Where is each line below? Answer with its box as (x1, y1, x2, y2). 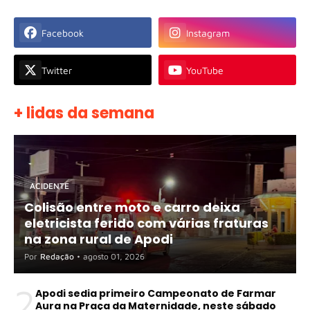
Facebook (42, 26, 84, 39)
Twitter (42, 64, 72, 76)
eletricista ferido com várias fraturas (24, 215, 268, 232)
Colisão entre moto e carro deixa (24, 199, 240, 217)
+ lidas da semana (14, 102, 154, 125)
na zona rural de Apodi (24, 230, 173, 248)
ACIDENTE (30, 180, 69, 191)
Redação (40, 251, 74, 262)
